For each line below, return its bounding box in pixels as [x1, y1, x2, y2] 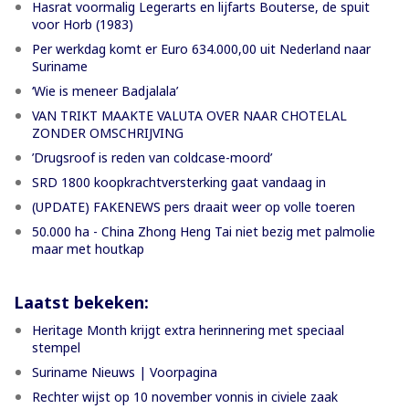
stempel [32, 338, 80, 356]
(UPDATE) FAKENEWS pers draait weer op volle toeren [32, 197, 355, 215]
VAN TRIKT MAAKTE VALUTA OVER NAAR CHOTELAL [32, 106, 347, 124]
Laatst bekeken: [14, 290, 149, 313]
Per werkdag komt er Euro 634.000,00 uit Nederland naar [32, 39, 371, 58]
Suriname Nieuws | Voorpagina [32, 362, 217, 381]
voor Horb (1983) [32, 15, 133, 33]
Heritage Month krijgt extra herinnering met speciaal [32, 320, 344, 339]
